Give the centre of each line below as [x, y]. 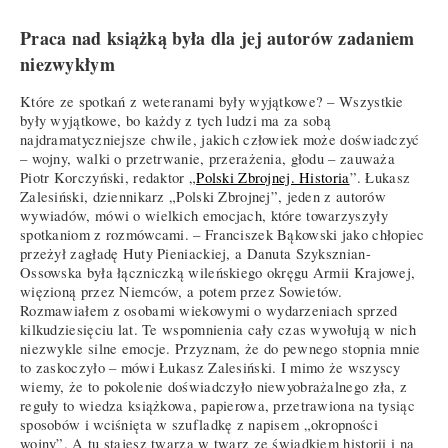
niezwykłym [67, 64]
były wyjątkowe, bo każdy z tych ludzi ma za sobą [176, 120]
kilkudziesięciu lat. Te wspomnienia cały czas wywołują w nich [218, 329]
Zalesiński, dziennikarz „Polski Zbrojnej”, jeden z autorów [203, 196]
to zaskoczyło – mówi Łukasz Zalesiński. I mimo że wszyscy [210, 367]
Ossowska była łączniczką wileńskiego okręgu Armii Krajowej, [218, 272]
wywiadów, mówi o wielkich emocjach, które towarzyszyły [204, 215]
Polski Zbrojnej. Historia [273, 177]
